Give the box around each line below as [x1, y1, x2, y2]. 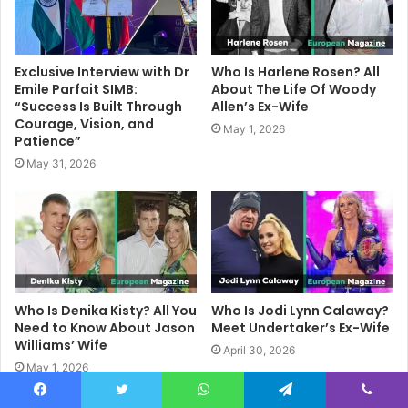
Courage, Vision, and [15, 114, 154, 133]
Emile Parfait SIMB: [15, 79, 138, 98]
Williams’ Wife [15, 336, 107, 355]
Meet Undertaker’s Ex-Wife [211, 319, 390, 338]
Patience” [15, 131, 81, 150]
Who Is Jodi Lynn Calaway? [211, 301, 389, 321]
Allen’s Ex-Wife [211, 97, 309, 116]
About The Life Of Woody [211, 79, 376, 98]
